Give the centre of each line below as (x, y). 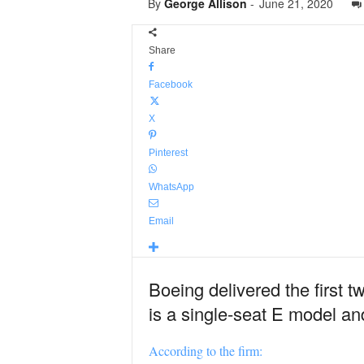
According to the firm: (205, 351)
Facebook (170, 84)
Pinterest (168, 153)
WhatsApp (171, 187)
